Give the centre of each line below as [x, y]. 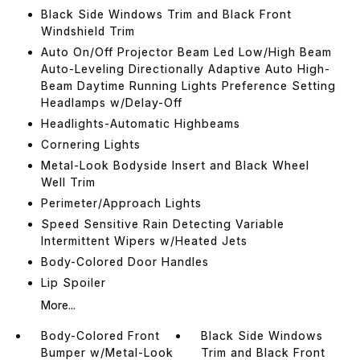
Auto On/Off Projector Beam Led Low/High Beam [186, 51]
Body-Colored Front [100, 335]
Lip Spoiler [73, 282]
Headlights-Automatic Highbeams [140, 123]
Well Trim [68, 182]
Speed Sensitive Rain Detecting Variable [162, 223]
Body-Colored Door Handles [125, 261]
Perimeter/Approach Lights [121, 202]
